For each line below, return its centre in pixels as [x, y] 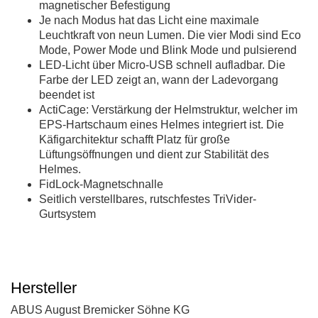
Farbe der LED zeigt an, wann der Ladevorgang [159, 80]
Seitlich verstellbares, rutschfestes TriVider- [148, 199]
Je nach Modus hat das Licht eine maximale [149, 21]
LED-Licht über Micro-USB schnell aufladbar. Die [162, 65]
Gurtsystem [67, 214]
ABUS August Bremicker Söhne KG [100, 310]
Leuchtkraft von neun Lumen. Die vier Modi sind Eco [170, 35]
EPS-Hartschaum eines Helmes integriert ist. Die [161, 125]
